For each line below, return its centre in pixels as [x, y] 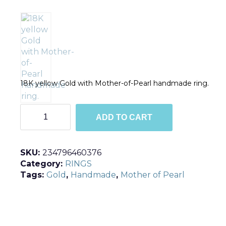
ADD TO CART [124, 117]
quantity [38, 120]
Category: [43, 163]
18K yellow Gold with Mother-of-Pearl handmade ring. [115, 83]
